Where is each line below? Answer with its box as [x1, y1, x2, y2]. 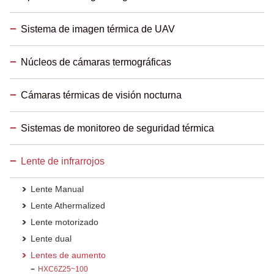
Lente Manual [31, 183, 84, 194]
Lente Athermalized [31, 200, 105, 210]
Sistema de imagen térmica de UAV [21, 23, 175, 34]
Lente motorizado [31, 217, 98, 227]
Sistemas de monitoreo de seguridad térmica [21, 122, 214, 133]
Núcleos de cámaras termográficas [21, 56, 171, 67]
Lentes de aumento [31, 250, 106, 260]
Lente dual [31, 233, 72, 243]
